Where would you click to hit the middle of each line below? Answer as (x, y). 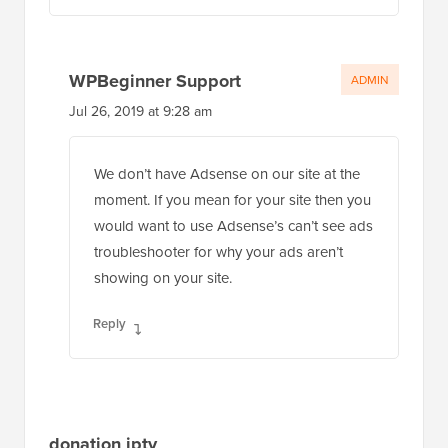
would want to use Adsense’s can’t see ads (233, 226)
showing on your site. (163, 278)
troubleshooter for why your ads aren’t (218, 252)
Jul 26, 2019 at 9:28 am (140, 111)
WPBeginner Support (155, 81)
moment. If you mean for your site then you (232, 200)
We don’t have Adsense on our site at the (227, 174)
